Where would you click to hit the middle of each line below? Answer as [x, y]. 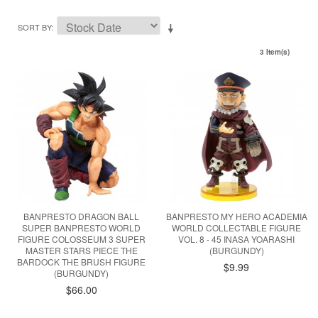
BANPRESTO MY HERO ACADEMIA [236, 216]
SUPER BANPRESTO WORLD [82, 228]
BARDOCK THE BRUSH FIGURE [82, 262]
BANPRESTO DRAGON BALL [82, 216]
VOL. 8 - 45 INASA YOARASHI [237, 239]
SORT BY [34, 27]
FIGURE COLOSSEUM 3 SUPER [81, 239]
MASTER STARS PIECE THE [81, 251]
